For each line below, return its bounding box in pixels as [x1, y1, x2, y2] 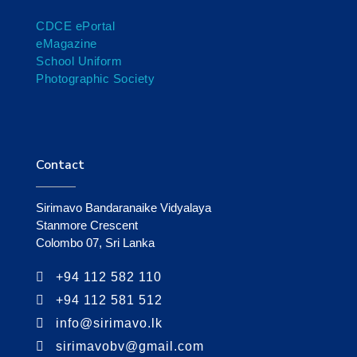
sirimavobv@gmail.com [56, 339, 204, 354]
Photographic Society [36, 72, 155, 86]
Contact [36, 156, 84, 175]
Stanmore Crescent [36, 218, 138, 233]
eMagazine [36, 37, 97, 51]
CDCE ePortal [36, 19, 115, 33]
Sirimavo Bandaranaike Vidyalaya [36, 201, 211, 215]
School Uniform [36, 54, 122, 69]
